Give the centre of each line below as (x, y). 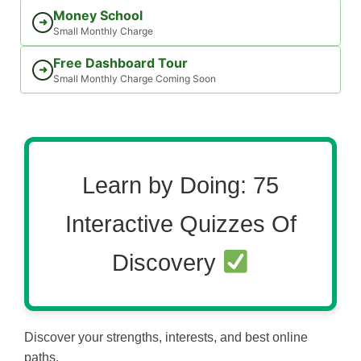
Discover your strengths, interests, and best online (166, 337)
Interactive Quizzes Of (180, 224)
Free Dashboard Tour (120, 63)
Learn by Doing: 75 (180, 185)
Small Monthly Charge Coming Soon (135, 79)
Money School (98, 15)
